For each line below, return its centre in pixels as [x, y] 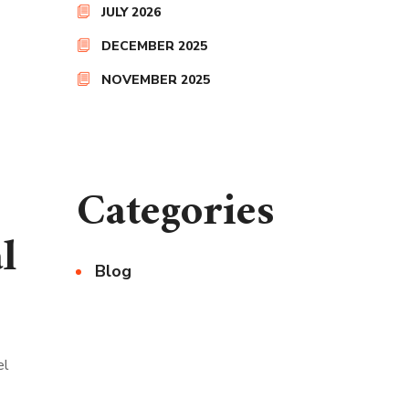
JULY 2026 [131, 12]
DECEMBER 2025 [154, 46]
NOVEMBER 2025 [155, 80]
